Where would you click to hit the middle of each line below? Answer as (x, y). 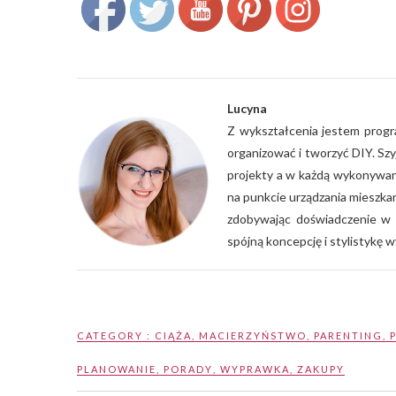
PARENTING (348, 335)
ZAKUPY (321, 369)
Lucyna (247, 108)
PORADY (188, 369)
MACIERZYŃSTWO (253, 335)
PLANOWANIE (117, 369)
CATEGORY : (116, 335)
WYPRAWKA (255, 369)
